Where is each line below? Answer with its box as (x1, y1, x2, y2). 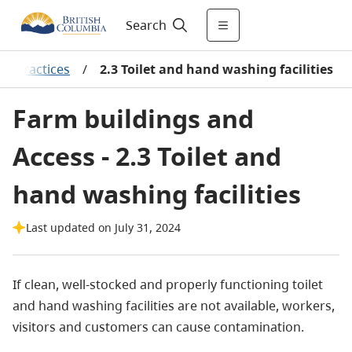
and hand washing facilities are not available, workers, (13, 297, 335, 314)
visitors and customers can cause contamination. (13, 318, 304, 335)
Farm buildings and (13, 101, 254, 135)
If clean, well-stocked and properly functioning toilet (13, 276, 323, 293)
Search (125, 16, 167, 34)
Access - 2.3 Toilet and (13, 139, 281, 173)
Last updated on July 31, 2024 (26, 220, 181, 235)
